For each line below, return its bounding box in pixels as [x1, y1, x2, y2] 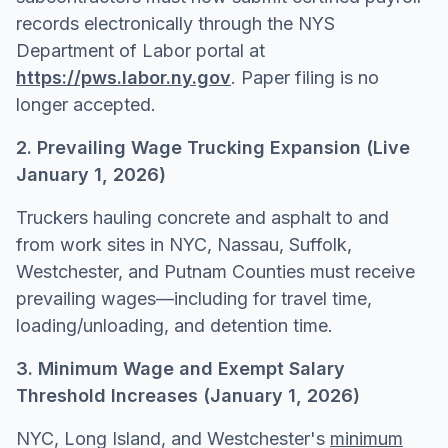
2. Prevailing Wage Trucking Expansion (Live [16, 136, 410, 158]
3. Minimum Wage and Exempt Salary [16, 357, 345, 379]
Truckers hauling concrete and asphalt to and [16, 206, 389, 228]
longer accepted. [16, 93, 156, 115]
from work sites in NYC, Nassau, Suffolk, [16, 233, 352, 255]
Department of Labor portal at [16, 39, 265, 61]
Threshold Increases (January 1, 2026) [16, 384, 360, 406]
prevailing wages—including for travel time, [16, 287, 372, 309]
